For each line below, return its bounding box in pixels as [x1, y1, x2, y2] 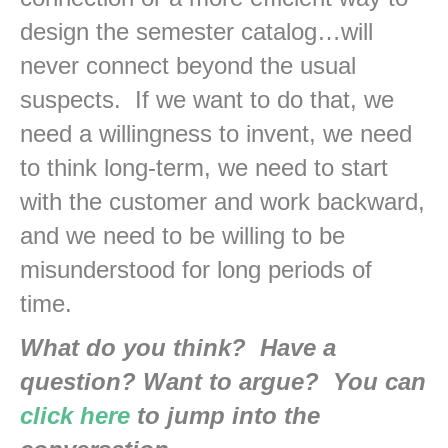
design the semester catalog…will [20, 18, 373, 46]
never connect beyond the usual [20, 52, 356, 80]
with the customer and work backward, [20, 188, 425, 216]
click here [20, 402, 130, 430]
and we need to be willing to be [20, 222, 345, 250]
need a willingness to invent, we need [20, 120, 412, 148]
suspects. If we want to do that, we [20, 86, 394, 114]
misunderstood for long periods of [20, 256, 372, 284]
